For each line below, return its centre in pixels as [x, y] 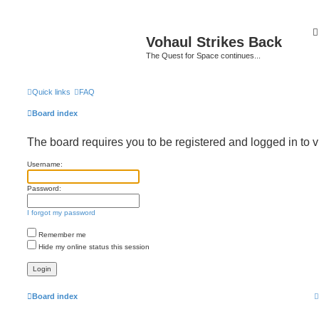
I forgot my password [61, 212]
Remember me [61, 234]
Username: [45, 164]
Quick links [51, 91]
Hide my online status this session [93, 246]
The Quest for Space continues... [203, 56]
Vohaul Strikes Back [214, 42]
